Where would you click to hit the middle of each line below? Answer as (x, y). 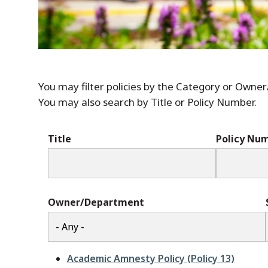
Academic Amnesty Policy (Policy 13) (151, 258)
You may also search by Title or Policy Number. (147, 102)
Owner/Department (96, 202)
